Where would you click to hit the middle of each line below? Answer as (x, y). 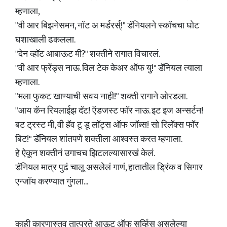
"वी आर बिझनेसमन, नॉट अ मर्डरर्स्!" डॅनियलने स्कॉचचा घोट (107, 26)
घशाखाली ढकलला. (45, 40)
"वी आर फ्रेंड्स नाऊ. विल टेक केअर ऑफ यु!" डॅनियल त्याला (109, 68)
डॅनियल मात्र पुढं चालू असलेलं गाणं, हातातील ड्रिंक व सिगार (109, 168)
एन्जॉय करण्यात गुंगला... (52, 182)
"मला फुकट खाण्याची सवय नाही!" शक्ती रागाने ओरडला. (101, 97)
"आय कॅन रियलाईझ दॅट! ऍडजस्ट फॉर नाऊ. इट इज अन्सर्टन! (109, 111)
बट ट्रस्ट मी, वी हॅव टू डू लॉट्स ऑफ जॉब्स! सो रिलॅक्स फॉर (107, 125)
